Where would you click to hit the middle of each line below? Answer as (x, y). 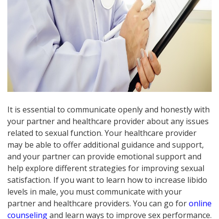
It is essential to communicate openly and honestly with (109, 109)
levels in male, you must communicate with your (95, 191)
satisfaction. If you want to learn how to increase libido (107, 180)
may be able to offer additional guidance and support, (106, 144)
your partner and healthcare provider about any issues (108, 121)
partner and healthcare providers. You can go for (98, 203)
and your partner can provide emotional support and (104, 156)
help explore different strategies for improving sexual (106, 168)
